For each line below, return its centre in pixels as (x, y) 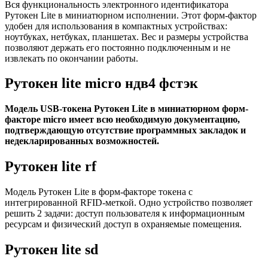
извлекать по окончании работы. (71, 58)
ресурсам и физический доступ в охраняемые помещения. (123, 224)
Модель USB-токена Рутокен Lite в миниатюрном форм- (127, 109)
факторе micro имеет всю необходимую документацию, (122, 120)
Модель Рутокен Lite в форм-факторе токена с (99, 192)
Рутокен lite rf (51, 167)
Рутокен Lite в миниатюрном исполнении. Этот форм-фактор (131, 15)
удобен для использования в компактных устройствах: (116, 26)
